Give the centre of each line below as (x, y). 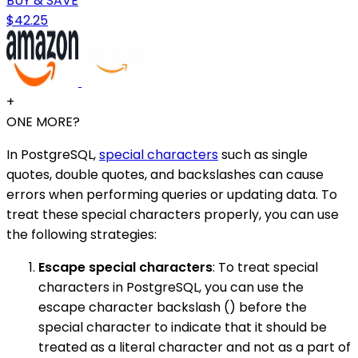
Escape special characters (125, 267)
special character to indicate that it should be (183, 327)
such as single (263, 154)
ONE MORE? (43, 121)
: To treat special (265, 267)
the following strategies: (82, 234)
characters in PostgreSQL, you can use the (171, 287)
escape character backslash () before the (173, 307)
